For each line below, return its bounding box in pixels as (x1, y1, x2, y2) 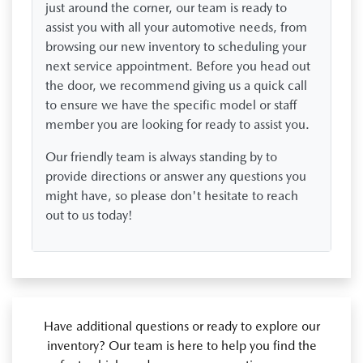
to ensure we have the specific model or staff (45, 96, 297, 113)
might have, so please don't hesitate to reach (45, 187, 298, 203)
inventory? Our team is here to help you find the (46, 337, 317, 353)
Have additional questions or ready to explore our (43, 318, 320, 334)
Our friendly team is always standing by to (45, 148, 277, 164)
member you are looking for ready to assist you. (45, 116, 310, 132)
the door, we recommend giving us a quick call (45, 77, 307, 93)
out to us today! (45, 207, 133, 223)
